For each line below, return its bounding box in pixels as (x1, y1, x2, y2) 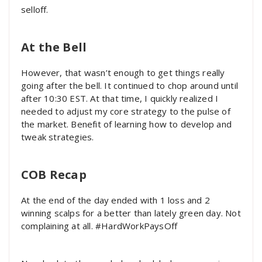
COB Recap (21, 167, 87, 182)
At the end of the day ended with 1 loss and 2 (21, 194, 211, 206)
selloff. (21, 4, 49, 15)
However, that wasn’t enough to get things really (21, 67, 225, 78)
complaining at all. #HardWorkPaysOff (21, 220, 178, 232)
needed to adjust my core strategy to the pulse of (21, 105, 230, 117)
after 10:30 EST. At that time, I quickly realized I (21, 92, 219, 104)
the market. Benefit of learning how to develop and (21, 118, 232, 130)
